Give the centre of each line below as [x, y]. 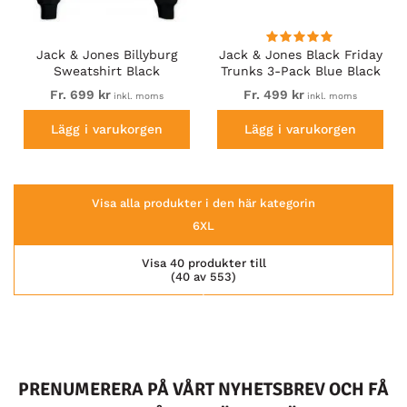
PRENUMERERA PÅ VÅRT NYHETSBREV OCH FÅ [203, 390]
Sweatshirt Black [106, 70]
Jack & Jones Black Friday [300, 54]
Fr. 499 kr [274, 94]
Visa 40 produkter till [203, 263]
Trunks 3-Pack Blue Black [300, 70]
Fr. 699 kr [80, 94]
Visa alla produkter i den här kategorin [203, 203]
